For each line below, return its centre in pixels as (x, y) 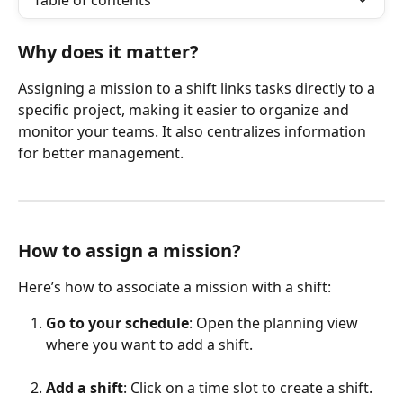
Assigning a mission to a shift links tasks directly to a (198, 88)
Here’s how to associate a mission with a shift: (175, 287)
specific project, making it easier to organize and (185, 110)
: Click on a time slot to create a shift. (248, 388)
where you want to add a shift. (149, 345)
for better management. (101, 153)
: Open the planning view (275, 323)
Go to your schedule (117, 323)
